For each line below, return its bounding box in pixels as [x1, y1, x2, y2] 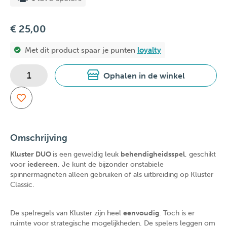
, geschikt [185, 150, 216, 159]
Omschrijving [10, 132, 67, 143]
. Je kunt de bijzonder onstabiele [58, 160, 164, 169]
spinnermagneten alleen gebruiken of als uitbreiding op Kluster [10, 170, 213, 179]
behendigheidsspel [121, 150, 185, 159]
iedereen [27, 160, 58, 169]
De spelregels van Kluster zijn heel [10, 209, 123, 217]
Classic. [10, 180, 34, 189]
